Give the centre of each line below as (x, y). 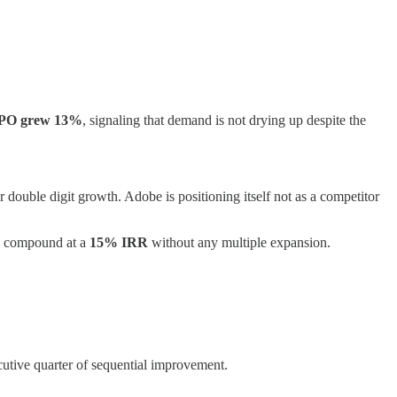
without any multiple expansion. (239, 242)
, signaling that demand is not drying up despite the (224, 120)
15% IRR (119, 242)
